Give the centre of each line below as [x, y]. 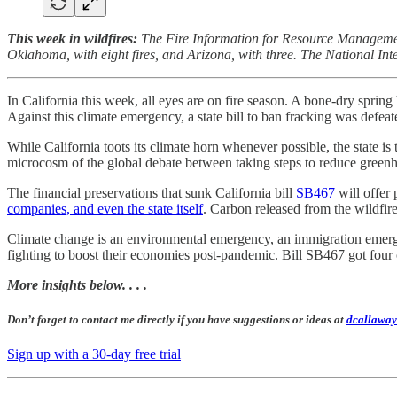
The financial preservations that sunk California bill [152, 192]
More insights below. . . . [77, 284]
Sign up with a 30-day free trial [94, 354]
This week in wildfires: [72, 38]
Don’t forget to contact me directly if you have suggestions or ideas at [177, 319]
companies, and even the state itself [105, 208]
